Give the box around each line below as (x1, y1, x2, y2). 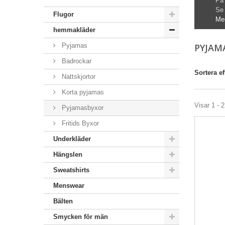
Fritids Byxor (60, 120, 99, 127)
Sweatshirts (53, 166, 89, 174)
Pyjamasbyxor (60, 104, 103, 111)
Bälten (53, 197, 73, 205)
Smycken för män (53, 213, 108, 220)
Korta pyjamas (60, 88, 104, 96)
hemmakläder (53, 26, 95, 34)
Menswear (53, 182, 84, 189)
